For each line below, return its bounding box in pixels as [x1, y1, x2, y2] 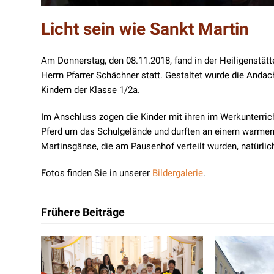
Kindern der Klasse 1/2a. [41, 84, 141, 96]
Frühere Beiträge [41, 206, 125, 220]
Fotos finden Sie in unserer [41, 168, 153, 179]
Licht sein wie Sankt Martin [41, 19, 250, 40]
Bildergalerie [152, 168, 204, 179]
